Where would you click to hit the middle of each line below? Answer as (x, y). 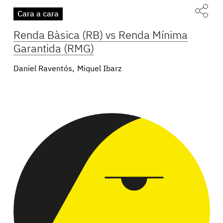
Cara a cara (38, 15)
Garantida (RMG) (54, 50)
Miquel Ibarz (99, 69)
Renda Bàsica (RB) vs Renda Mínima (101, 36)
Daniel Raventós (43, 69)
